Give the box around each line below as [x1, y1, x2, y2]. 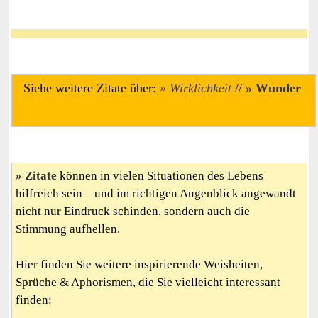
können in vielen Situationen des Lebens [57, 168, 264, 182]
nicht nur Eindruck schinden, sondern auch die [16, 204, 251, 218]
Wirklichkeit [170, 81, 232, 96]
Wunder [256, 81, 302, 96]
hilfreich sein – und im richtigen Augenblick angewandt [16, 186, 297, 200]
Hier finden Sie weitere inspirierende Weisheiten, [16, 257, 263, 271]
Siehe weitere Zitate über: [23, 81, 160, 96]
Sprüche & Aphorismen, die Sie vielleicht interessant [16, 275, 281, 289]
